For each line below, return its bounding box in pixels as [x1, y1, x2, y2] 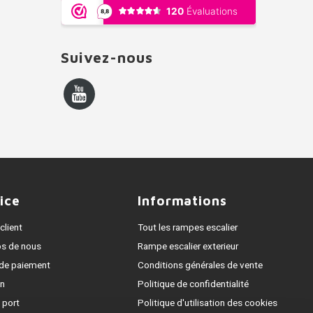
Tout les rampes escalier [137, 221, 238, 235]
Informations [137, 193, 228, 208]
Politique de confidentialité [137, 277, 249, 291]
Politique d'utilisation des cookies [137, 296, 277, 310]
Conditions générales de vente [137, 259, 263, 272]
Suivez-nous [60, 49, 154, 66]
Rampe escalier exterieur [137, 240, 238, 254]
